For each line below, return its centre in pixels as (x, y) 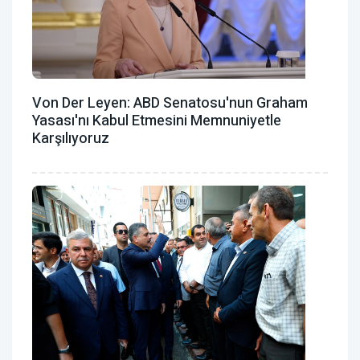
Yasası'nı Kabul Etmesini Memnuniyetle (157, 121)
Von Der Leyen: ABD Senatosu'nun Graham (170, 104)
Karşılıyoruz (71, 139)
